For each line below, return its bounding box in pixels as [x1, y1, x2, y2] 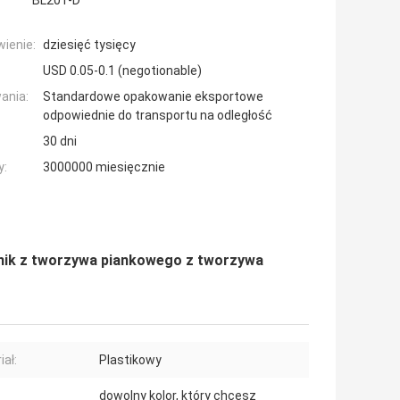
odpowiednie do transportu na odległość [43, 108, 272, 123]
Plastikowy [99, 353, 162, 368]
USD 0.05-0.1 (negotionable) [43, 63, 202, 79]
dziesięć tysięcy [43, 37, 136, 53]
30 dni [43, 134, 77, 149]
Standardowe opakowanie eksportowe [43, 89, 263, 104]
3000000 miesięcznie [43, 160, 165, 175]
